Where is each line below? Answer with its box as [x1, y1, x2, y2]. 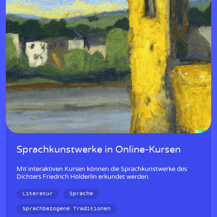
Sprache [69, 190, 93, 198]
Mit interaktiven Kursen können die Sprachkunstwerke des [16, 166, 187, 172]
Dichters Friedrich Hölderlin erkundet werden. [16, 173, 150, 180]
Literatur [22, 190, 53, 198]
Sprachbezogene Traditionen [22, 205, 110, 213]
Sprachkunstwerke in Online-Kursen [16, 144, 181, 155]
